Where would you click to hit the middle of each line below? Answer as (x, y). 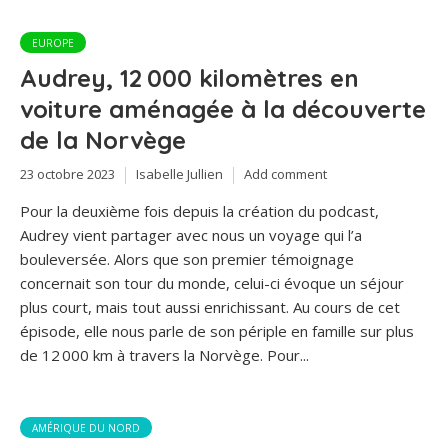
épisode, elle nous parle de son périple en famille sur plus (217, 330)
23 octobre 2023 (67, 174)
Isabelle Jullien (179, 174)
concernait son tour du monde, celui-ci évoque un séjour (212, 282)
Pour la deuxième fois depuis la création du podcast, (199, 210)
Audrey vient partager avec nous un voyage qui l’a (191, 234)
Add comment (285, 174)
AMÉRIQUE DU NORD (86, 427)
